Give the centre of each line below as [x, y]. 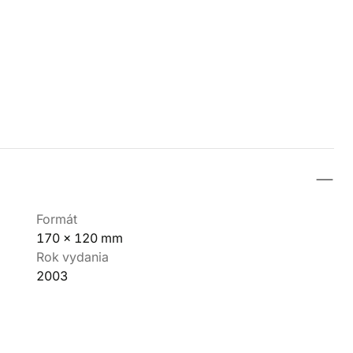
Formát [57, 219]
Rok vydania [72, 257]
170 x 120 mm [80, 238]
